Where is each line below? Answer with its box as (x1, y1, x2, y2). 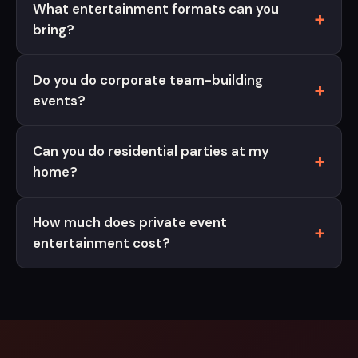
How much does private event (33, 213, 227, 232)
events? (33, 91, 86, 109)
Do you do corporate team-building (33, 70, 263, 89)
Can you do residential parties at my (33, 141, 269, 160)
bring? (33, 20, 74, 38)
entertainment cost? (33, 234, 170, 253)
